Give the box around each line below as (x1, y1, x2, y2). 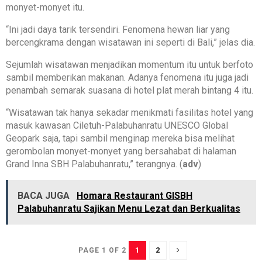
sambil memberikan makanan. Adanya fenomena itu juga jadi (6, 71, 249, 83)
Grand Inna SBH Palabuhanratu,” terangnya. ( (6, 158, 182, 170)
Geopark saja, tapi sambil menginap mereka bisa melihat (6, 132, 235, 144)
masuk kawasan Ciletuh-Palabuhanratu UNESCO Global (6, 119, 228, 131)
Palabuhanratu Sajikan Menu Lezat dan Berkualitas (18, 202, 240, 214)
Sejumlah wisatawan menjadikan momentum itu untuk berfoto (6, 58, 253, 70)
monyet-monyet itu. (6, 1, 84, 13)
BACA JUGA (18, 189, 72, 201)
